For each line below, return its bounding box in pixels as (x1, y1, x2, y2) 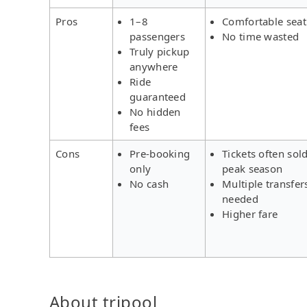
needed (222, 191, 258, 206)
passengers (130, 29, 186, 43)
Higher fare (222, 206, 278, 221)
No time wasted (222, 29, 299, 43)
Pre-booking (130, 146, 191, 160)
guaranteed (130, 89, 186, 103)
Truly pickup (130, 44, 190, 58)
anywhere (130, 59, 178, 73)
